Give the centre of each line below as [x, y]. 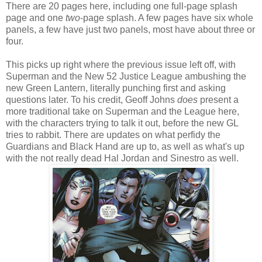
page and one [36, 18]
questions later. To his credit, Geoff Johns [92, 99]
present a [218, 99]
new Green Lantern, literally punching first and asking [116, 88]
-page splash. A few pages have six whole [167, 18]
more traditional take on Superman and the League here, [123, 111]
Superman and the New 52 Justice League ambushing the [126, 76]
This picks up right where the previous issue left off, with [121, 64]
